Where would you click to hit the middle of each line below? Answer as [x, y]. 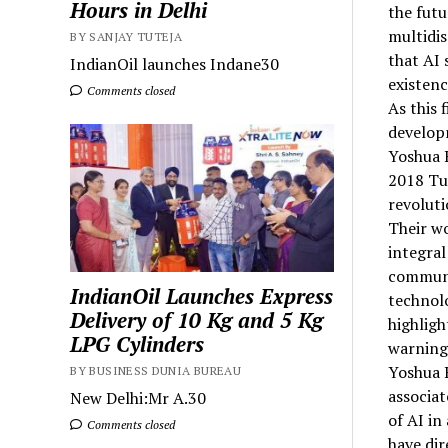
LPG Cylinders [137, 344]
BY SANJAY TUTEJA [126, 36]
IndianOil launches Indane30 [175, 63]
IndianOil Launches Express [202, 296]
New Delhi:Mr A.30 [138, 398]
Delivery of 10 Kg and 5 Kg [197, 320]
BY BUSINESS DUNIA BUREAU [156, 371]
